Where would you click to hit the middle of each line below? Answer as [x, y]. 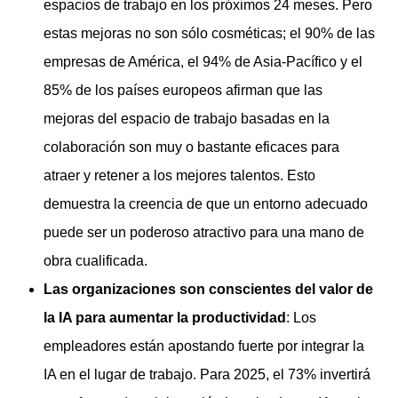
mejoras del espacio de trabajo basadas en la [187, 119]
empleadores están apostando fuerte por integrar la [204, 346]
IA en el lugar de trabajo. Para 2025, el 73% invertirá [207, 375]
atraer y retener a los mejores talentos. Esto [179, 176]
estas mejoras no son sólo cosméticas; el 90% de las [209, 34]
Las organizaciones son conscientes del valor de [208, 290]
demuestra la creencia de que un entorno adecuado [206, 204]
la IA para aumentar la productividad [165, 318]
